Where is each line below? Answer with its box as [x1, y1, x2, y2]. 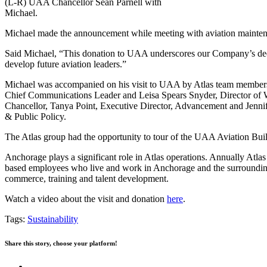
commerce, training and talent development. [5, 173, 169, 184]
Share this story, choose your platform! [5, 240, 117, 247]
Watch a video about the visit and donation [5, 194, 167, 204]
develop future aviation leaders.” [5, 59, 126, 70]
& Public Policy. [5, 111, 66, 122]
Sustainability [27, 214, 78, 225]
